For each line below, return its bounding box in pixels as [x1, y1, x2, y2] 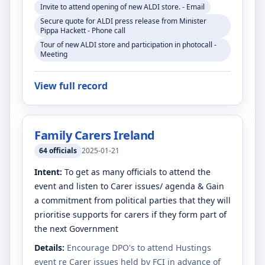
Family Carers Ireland [34, 127, 155, 143]
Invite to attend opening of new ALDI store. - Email [40, 2, 205, 12]
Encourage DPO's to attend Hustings [67, 242, 211, 253]
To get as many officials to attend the [64, 166, 211, 177]
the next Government [34, 223, 118, 234]
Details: [34, 242, 64, 253]
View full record [34, 79, 108, 92]
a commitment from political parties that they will [34, 195, 231, 206]
